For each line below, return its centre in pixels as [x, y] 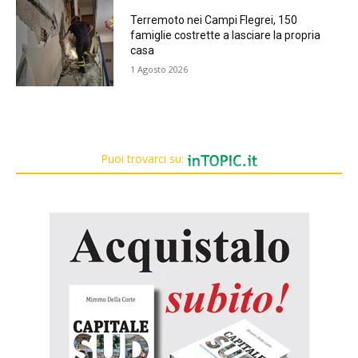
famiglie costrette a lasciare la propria [225, 36]
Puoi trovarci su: [144, 159]
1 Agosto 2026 [159, 70]
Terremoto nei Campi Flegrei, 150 [213, 20]
